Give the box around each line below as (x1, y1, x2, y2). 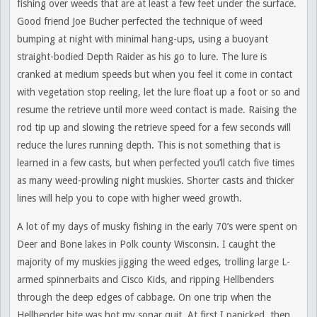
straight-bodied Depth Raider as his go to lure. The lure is (17, 51, 267, 62)
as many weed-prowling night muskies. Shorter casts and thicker (17, 175, 294, 186)
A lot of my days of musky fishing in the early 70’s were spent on (17, 221, 297, 232)
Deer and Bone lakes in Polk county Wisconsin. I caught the (17, 238, 275, 250)
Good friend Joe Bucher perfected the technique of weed (17, 16, 263, 27)
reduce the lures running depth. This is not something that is (17, 139, 280, 151)
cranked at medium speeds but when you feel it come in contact (17, 69, 292, 80)
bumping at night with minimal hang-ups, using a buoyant (17, 33, 268, 45)
